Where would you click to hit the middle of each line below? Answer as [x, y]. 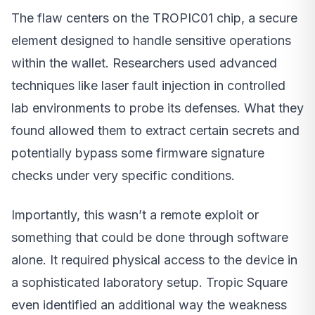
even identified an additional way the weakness [149, 304]
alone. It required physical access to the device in [154, 259]
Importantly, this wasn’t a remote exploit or [135, 214]
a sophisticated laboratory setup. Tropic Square [149, 282]
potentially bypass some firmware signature [138, 153]
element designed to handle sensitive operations [151, 40]
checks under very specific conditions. [123, 175]
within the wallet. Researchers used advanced [144, 63]
